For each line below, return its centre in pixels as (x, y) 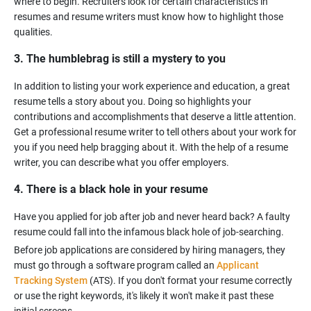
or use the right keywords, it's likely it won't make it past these (144, 296)
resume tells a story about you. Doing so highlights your (133, 101)
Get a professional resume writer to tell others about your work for (155, 132)
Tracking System (51, 280)
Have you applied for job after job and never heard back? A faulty (152, 217)
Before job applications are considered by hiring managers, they (150, 250)
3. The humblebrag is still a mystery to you (120, 59)
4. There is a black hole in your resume (111, 189)
